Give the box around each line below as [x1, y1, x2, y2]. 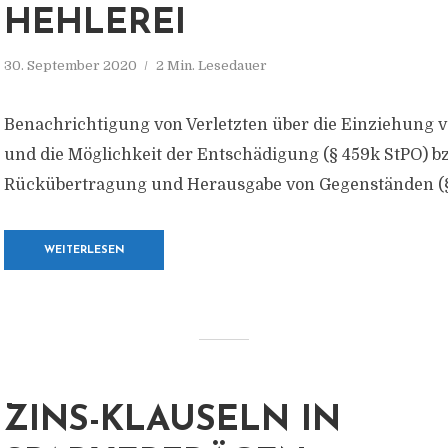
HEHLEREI [4, 7, 186, 42]
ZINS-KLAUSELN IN [4, 404, 341, 439]
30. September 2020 [4, 58, 137, 73]
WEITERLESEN [43, 245, 125, 256]
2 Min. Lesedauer [156, 58, 267, 73]
